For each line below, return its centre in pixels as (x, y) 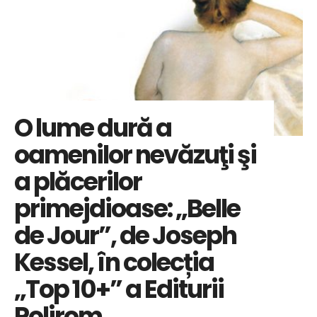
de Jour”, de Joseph (125, 236)
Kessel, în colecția (114, 263)
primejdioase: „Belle (127, 209)
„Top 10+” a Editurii (119, 289)
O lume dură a (93, 128)
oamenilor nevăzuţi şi (135, 155)
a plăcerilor (78, 182)
